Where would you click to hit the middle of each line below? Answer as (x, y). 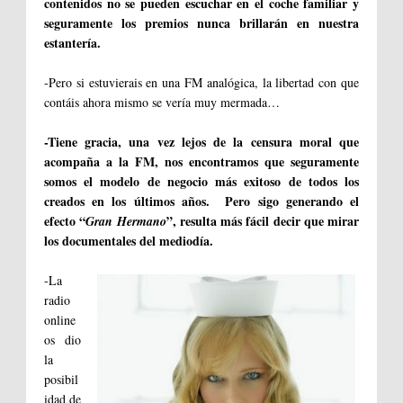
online (60, 320)
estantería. (72, 43)
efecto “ (65, 221)
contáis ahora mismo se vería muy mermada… (162, 103)
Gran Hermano (126, 222)
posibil (61, 380)
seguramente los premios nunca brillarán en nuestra (201, 23)
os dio (63, 340)
